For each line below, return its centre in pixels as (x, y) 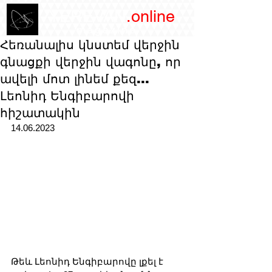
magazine (107, 29)
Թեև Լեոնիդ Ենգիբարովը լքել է (88, 262)
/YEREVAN (82, 16)
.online (150, 16)
